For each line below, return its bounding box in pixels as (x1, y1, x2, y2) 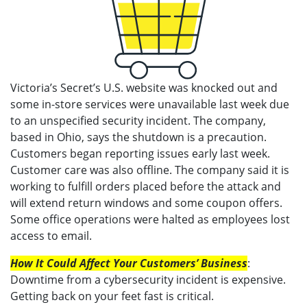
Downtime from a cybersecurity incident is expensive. (10, 271, 286, 287)
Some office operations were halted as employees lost (10, 211, 290, 227)
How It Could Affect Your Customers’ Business (10, 255, 247, 271)
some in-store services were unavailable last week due (10, 96, 289, 112)
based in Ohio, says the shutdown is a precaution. (10, 129, 267, 145)
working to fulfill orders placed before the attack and (10, 178, 281, 194)
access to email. (10, 228, 95, 243)
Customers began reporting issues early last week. (10, 145, 270, 161)
